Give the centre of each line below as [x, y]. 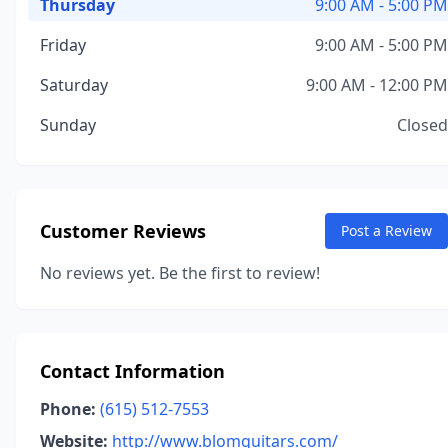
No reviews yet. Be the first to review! [180, 273]
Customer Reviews [123, 231]
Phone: [68, 409]
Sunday [68, 125]
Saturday [74, 85]
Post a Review [386, 230]
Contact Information [132, 371]
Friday [63, 45]
